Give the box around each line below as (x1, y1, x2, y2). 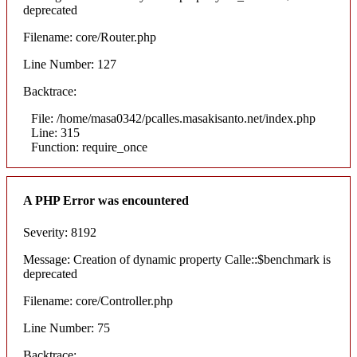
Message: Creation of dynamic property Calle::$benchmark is (23, 252, 331, 266)
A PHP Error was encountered (23, 194, 189, 208)
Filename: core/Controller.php (23, 293, 173, 308)
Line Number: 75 (23, 320, 110, 335)
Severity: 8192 (23, 225, 96, 239)
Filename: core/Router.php (23, 30, 156, 45)
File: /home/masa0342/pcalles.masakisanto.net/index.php (31, 112, 316, 126)
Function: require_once (31, 140, 147, 155)
